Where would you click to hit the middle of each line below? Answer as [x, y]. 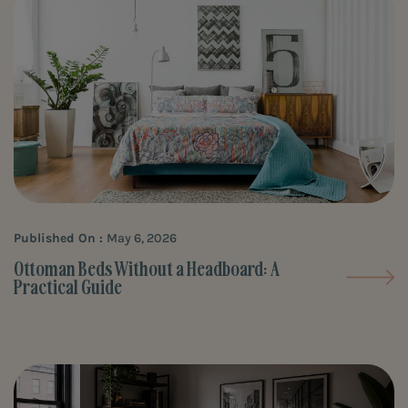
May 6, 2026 [142, 238]
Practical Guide [68, 286]
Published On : [60, 238]
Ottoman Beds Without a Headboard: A [147, 268]
